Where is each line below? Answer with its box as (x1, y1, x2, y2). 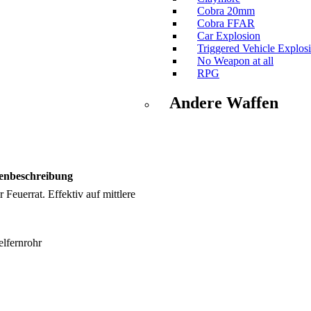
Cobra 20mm (197, 5, 255, 17)
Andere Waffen (169, 94, 278, 112)
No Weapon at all (197, 55, 274, 67)
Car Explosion (197, 30, 260, 42)
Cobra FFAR (197, 17, 255, 30)
